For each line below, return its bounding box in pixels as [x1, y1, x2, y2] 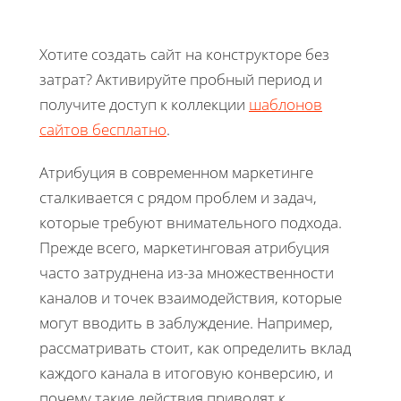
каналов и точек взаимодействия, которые [39, 286, 342, 308]
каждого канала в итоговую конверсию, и [39, 362, 333, 383]
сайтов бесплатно [39, 118, 166, 140]
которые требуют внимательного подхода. [39, 211, 342, 233]
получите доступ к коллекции [39, 93, 249, 115]
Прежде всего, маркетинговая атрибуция [39, 236, 329, 258]
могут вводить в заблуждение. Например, [39, 311, 333, 333]
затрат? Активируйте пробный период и [39, 68, 322, 90]
